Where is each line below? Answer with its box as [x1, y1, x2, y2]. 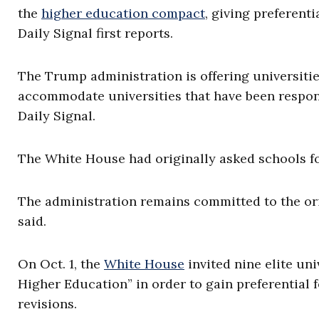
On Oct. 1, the [18, 256, 104, 272]
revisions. [18, 296, 77, 312]
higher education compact [41, 5, 205, 21]
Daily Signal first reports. [18, 25, 173, 41]
